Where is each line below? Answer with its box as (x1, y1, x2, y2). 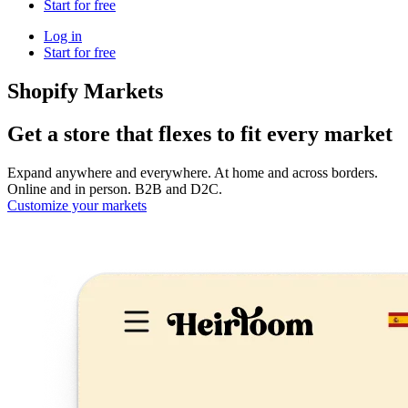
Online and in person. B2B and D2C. (7, 180, 222, 197)
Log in (44, 27, 82, 44)
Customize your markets (7, 197, 147, 213)
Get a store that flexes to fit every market (7, 121, 393, 146)
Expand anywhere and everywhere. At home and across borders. (7, 164, 378, 180)
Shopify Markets (7, 78, 163, 103)
